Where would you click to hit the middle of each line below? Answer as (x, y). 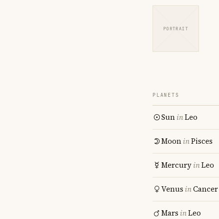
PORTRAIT (176, 29)
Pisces (202, 141)
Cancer (206, 189)
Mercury (176, 165)
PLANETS (166, 95)
